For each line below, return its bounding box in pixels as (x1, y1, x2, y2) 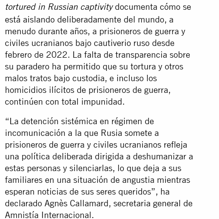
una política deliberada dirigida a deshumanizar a (5, 151, 193, 161)
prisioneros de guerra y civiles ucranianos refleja (5, 139, 187, 150)
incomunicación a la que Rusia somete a (5, 127, 159, 138)
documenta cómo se (112, 1, 191, 12)
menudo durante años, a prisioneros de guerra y (5, 25, 185, 36)
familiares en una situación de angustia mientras (5, 174, 190, 185)
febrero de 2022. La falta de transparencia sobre (5, 49, 190, 60)
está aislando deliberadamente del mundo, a (5, 14, 174, 24)
